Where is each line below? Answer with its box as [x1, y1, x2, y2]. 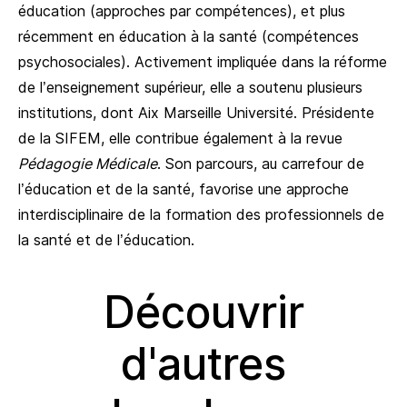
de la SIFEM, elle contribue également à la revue [18, 128, 342, 147]
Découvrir [103, 284, 304, 339]
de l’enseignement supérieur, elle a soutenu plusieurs [18, 77, 362, 96]
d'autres [121, 336, 286, 391]
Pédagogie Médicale [18, 154, 157, 173]
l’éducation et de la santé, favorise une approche [18, 179, 349, 198]
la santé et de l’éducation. [18, 230, 194, 249]
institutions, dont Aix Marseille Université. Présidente [18, 103, 374, 122]
